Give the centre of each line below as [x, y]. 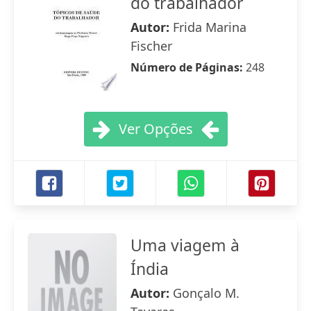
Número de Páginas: [188, 67]
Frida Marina [210, 27]
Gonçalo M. [206, 293]
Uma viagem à [185, 245]
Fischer [151, 46]
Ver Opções [155, 129]
